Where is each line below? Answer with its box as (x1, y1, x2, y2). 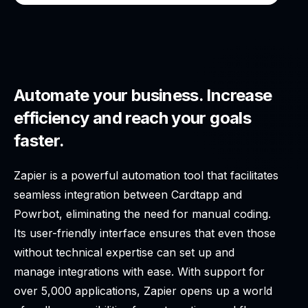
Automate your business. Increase (14, 85, 272, 106)
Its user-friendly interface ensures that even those (14, 226, 276, 241)
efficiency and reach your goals (14, 108, 251, 129)
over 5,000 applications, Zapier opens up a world (14, 284, 272, 298)
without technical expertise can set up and (14, 245, 234, 260)
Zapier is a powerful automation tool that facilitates (14, 168, 278, 183)
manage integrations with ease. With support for (14, 265, 265, 279)
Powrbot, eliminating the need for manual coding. (14, 207, 271, 221)
